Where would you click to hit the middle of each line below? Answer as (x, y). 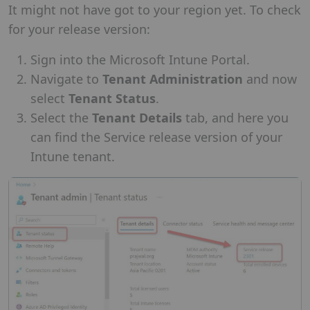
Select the (61, 117)
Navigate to (66, 79)
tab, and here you (235, 117)
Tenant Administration (173, 79)
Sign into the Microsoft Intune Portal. (140, 59)
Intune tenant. (73, 156)
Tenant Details (137, 117)
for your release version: (79, 29)
